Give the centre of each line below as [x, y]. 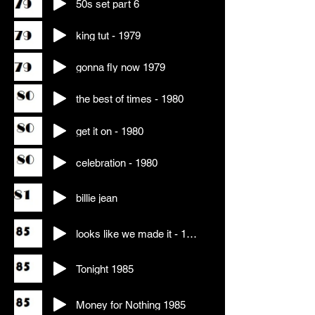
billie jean [97, 198]
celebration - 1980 [117, 162]
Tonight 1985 [105, 269]
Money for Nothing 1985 [131, 304]
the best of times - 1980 [130, 98]
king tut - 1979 [108, 35]
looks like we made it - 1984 [192, 233]
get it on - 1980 [110, 131]
